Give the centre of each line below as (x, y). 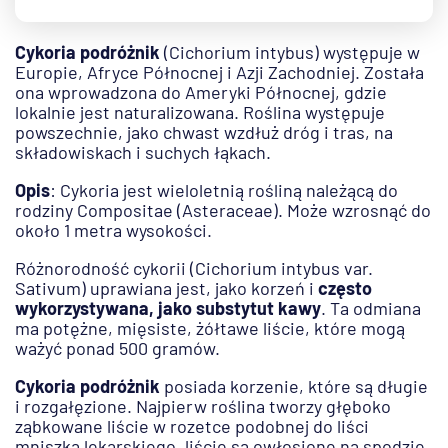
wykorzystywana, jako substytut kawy (168, 308)
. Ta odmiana (371, 308)
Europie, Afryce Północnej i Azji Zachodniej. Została (219, 72)
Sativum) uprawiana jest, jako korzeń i (166, 288)
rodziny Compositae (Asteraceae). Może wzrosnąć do (223, 210)
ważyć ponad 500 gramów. (117, 348)
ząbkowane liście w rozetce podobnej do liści (192, 426)
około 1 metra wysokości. (113, 230)
